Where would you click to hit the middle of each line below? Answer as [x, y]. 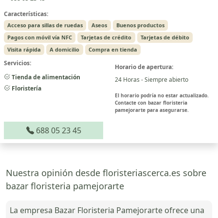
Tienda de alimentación [45, 77]
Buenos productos [140, 25]
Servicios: [18, 63]
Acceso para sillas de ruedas [45, 25]
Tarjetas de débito [165, 37]
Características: [26, 14]
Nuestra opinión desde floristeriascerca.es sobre [106, 173]
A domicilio [65, 49]
